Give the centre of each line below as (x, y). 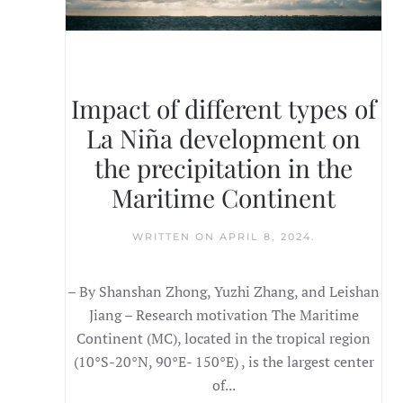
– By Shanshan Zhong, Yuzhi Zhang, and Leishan (224, 292)
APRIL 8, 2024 (265, 237)
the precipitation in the (224, 168)
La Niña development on (224, 139)
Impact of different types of (224, 109)
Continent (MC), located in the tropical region (224, 339)
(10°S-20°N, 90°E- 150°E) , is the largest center (224, 362)
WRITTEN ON (175, 237)
